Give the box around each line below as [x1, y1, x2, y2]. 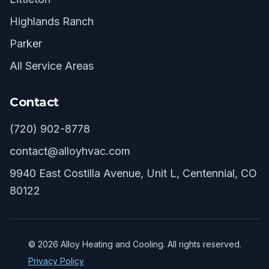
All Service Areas [10, 59, 94, 72]
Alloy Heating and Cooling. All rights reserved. [58, 239, 241, 249]
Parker [10, 37, 42, 50]
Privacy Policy [28, 256, 84, 266]
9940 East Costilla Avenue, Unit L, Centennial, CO [10, 167, 257, 180]
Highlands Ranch [10, 15, 94, 28]
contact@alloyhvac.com [10, 145, 130, 157]
